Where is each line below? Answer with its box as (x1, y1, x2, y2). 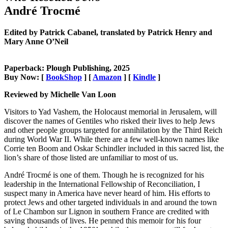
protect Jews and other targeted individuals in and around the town (4, 198, 217, 207)
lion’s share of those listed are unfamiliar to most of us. (4, 153, 180, 162)
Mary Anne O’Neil (4, 37, 68, 46)
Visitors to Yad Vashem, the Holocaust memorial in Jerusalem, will (4, 107, 217, 117)
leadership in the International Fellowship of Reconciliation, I (4, 180, 200, 189)
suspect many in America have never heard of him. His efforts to (4, 189, 210, 198)
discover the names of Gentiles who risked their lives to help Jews (4, 117, 215, 126)
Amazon (93, 73, 122, 82)
